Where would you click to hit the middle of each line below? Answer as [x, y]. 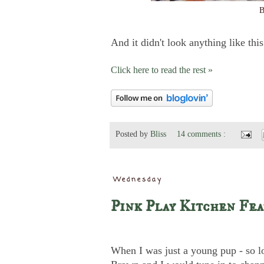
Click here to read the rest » [162, 70]
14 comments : [203, 134]
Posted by [133, 134]
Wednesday [138, 179]
